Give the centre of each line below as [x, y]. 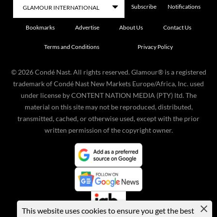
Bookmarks [40, 27]
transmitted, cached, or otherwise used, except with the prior [108, 118]
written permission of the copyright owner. [108, 130]
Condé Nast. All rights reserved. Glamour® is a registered [120, 72]
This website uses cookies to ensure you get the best [108, 210]
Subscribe [144, 6]
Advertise [87, 27]
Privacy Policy [155, 46]
